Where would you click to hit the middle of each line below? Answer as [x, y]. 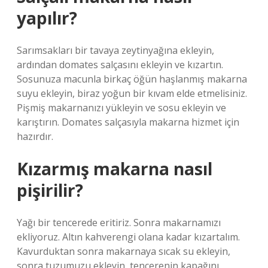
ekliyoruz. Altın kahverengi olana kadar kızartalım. [128, 237]
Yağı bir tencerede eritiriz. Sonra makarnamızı [119, 223]
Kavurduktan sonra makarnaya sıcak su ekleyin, [124, 251]
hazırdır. [35, 136]
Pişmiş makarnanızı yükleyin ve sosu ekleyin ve [121, 108]
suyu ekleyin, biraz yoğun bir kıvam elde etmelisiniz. [132, 93]
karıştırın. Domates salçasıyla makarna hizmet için [128, 122]
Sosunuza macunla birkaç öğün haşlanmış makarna [132, 79]
